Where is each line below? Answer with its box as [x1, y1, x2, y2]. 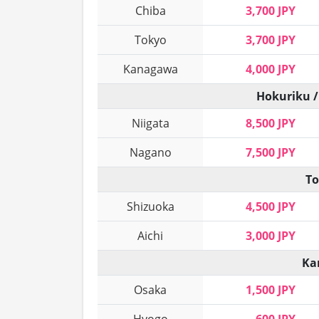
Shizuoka [126, 199, 174, 215]
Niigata [131, 115, 169, 132]
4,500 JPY [246, 199, 296, 215]
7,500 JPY [246, 145, 296, 161]
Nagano [129, 145, 172, 161]
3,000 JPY [246, 228, 296, 244]
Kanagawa [122, 61, 178, 78]
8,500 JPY [246, 115, 296, 132]
